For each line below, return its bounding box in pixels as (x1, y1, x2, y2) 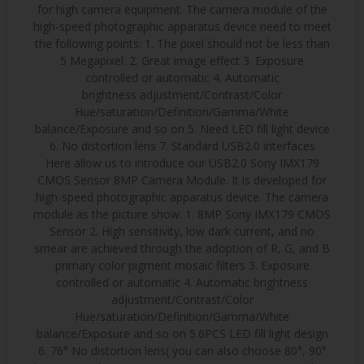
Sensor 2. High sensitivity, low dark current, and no (50, 223, 314, 240)
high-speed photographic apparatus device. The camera (36, 189, 328, 206)
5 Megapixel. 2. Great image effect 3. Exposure (60, 53, 304, 69)
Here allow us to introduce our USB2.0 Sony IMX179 (45, 155, 319, 171)
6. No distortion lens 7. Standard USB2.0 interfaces (49, 138, 315, 154)
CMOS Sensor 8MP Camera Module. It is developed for (37, 172, 327, 188)
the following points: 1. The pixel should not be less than (34, 36, 330, 52)
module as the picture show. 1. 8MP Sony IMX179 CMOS (33, 206, 331, 223)
